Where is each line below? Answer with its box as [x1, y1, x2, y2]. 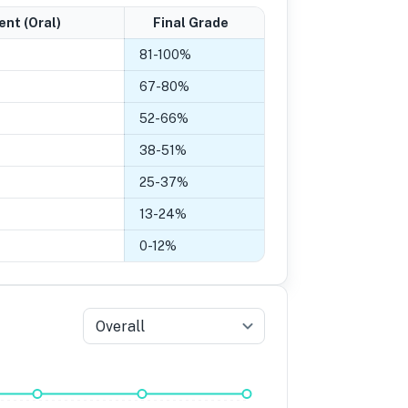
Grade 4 [35, 358, 93, 376]
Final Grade [153, 15, 229, 30]
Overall [96, 317, 145, 335]
